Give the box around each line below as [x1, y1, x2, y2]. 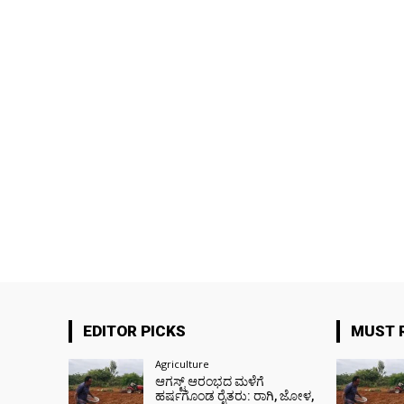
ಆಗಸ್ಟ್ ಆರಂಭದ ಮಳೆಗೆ [155, 374, 265, 389]
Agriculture [155, 357, 210, 371]
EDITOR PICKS [83, 322, 186, 340]
